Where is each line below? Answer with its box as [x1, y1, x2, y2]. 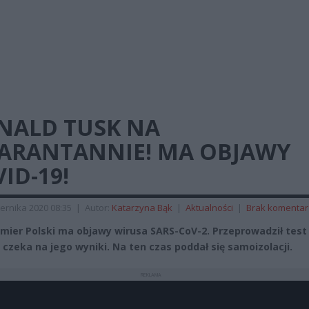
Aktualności [186, 201, 233, 214]
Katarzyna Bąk [112, 201, 172, 214]
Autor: [85, 201, 112, 214]
